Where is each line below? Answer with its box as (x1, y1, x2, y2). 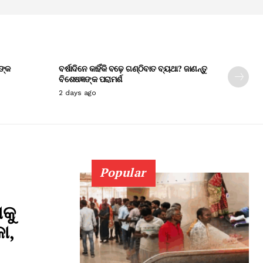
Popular (100, 164, 146, 180)
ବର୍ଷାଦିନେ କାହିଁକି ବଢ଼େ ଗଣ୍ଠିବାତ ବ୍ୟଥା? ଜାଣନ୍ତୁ (59, 62, 207, 74)
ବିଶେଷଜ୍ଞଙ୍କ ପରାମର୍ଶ (59, 73, 122, 85)
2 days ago (59, 88, 96, 97)
